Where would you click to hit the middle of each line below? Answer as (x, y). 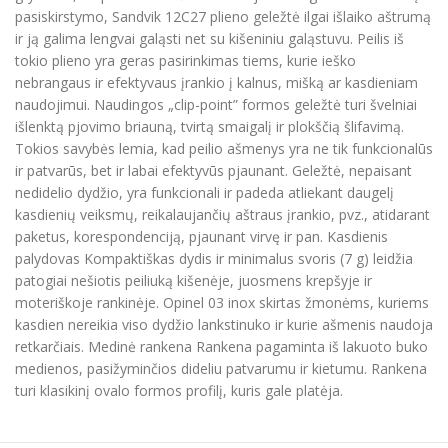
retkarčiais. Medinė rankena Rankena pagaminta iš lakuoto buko (221, 347)
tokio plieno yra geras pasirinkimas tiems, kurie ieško (185, 61)
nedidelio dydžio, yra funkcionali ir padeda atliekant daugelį (204, 193)
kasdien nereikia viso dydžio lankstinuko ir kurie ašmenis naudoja (224, 325)
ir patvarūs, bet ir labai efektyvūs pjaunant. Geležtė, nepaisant (213, 171)
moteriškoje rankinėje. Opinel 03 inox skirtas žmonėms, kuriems (222, 303)
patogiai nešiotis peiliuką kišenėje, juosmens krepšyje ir (193, 281)
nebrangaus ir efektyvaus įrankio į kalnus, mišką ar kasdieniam (216, 83)
